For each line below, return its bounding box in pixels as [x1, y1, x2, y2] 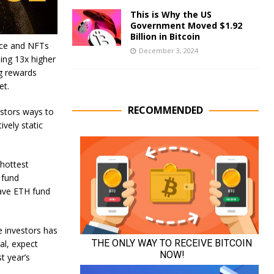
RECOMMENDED [127, 103, 203, 117]
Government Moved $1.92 [130, 20, 242, 31]
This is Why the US [130, 9, 212, 20]
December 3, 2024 [138, 46, 198, 55]
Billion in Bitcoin [130, 31, 200, 42]
